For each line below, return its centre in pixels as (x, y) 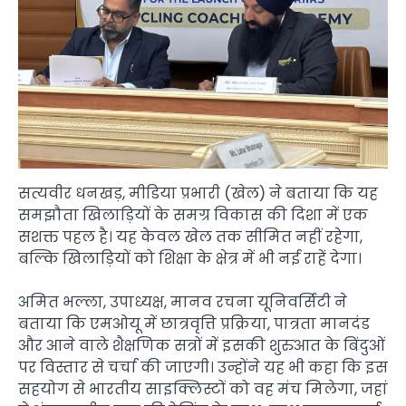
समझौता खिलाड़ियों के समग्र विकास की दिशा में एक (193, 216)
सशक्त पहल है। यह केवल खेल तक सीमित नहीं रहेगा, (190, 237)
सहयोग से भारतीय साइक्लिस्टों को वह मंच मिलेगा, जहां (203, 390)
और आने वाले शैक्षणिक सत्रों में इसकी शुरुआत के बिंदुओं (202, 346)
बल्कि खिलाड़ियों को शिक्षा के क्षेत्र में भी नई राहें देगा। (190, 259)
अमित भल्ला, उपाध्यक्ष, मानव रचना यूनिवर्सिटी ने (183, 303)
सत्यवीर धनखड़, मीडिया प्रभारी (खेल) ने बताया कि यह (198, 194)
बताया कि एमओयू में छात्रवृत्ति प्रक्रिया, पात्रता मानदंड (194, 324)
